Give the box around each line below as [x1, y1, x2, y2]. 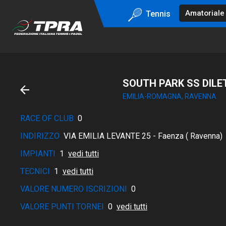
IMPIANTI [20, 149, 55, 158]
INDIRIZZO [20, 131, 60, 141]
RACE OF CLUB [20, 114, 74, 123]
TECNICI [20, 166, 50, 176]
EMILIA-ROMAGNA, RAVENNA [122, 92, 216, 100]
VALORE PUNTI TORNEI [20, 202, 104, 211]
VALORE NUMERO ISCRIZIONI [20, 184, 127, 194]
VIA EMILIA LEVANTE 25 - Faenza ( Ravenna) [64, 131, 222, 141]
